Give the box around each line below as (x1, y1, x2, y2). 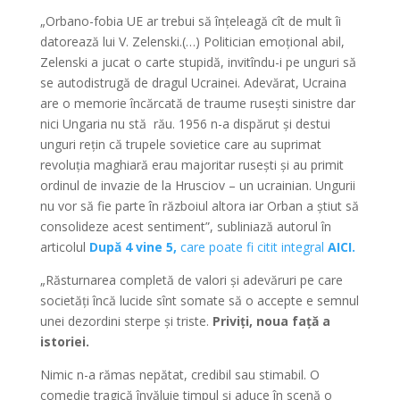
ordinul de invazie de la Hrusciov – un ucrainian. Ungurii (39, 177, 355, 194)
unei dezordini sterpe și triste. (39, 312, 212, 329)
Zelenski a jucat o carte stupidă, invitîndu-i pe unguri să (39, 54, 356, 71)
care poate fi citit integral (179, 238, 328, 255)
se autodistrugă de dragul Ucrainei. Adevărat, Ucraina (39, 74, 346, 91)
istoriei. (39, 333, 93, 350)
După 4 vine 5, (88, 238, 180, 255)
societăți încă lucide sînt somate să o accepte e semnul (39, 292, 359, 309)
